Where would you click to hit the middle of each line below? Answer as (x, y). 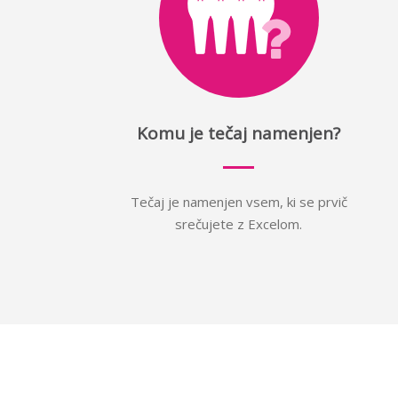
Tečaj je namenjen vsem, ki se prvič (239, 202)
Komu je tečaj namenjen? (239, 133)
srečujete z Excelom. (239, 224)
